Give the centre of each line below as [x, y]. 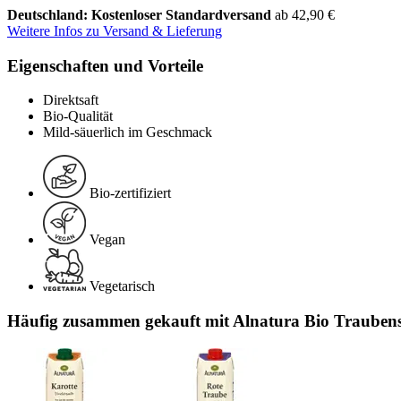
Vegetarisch [122, 286]
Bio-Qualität [78, 116]
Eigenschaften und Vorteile [105, 65]
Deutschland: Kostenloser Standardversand [141, 14]
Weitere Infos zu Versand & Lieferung [115, 30]
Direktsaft [71, 100]
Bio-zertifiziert [130, 193]
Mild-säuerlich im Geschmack [128, 132]
